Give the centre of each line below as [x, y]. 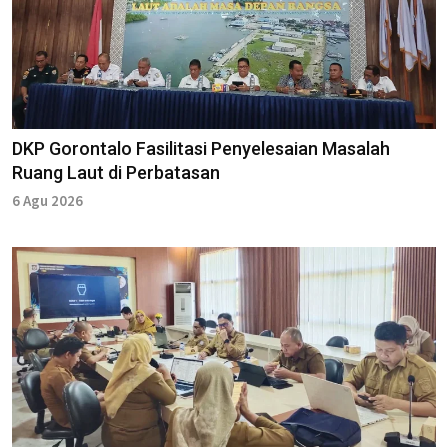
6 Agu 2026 [47, 200]
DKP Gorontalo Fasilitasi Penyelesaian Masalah [201, 148]
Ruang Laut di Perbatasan [116, 172]
